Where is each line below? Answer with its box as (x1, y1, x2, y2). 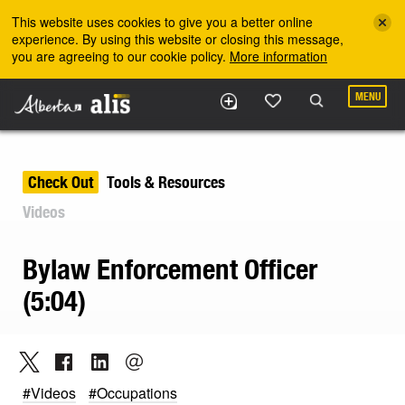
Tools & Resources (107, 173, 225, 193)
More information (230, 47, 327, 65)
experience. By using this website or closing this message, (12, 30, 344, 48)
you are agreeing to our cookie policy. (12, 47, 230, 65)
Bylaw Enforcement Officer (23, 252, 317, 287)
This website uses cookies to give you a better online (12, 13, 313, 31)
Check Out (28, 173, 93, 193)
